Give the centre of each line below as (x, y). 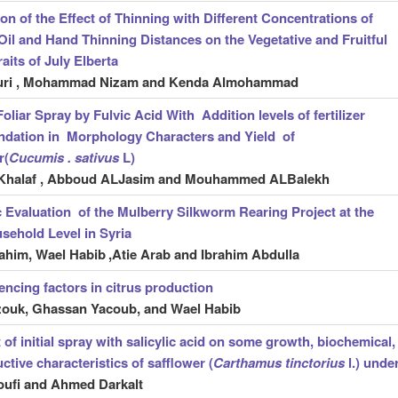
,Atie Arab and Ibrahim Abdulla (203, 255)
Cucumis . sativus (65, 158)
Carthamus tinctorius (279, 363)
